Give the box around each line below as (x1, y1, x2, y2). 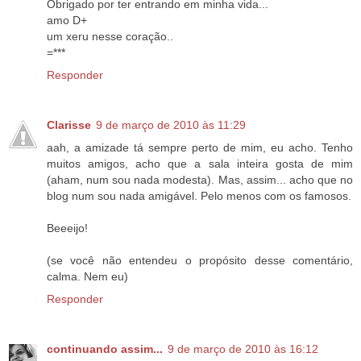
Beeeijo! (47, 222, 88, 235)
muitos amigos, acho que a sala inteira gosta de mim (47, 157, 353, 171)
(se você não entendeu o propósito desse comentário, (47, 254, 353, 268)
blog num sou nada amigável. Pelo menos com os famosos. (47, 189, 351, 203)
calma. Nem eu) (47, 270, 128, 284)
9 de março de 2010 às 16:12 (168, 342, 318, 356)
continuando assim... (47, 342, 163, 356)
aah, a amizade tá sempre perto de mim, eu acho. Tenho (47, 141, 353, 155)
